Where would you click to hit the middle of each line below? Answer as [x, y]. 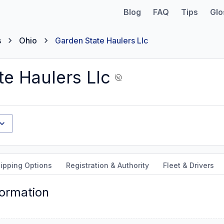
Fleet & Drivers [188, 165]
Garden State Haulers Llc [101, 40]
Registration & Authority [107, 165]
